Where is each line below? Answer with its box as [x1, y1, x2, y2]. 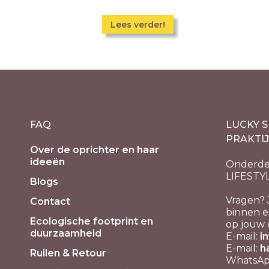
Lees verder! [110, 19, 165, 30]
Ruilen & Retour [30, 247, 106, 259]
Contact [30, 196, 70, 207]
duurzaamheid [30, 228, 101, 239]
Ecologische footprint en [30, 216, 153, 227]
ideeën [30, 156, 65, 168]
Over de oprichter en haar [30, 144, 159, 156]
